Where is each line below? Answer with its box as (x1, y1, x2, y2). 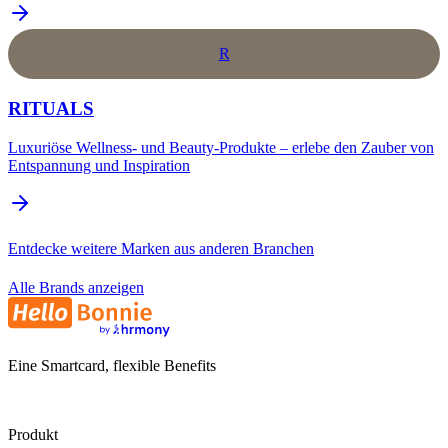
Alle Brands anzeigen (8, 278, 144, 296)
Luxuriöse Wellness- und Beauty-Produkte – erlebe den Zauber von (8, 138, 434, 156)
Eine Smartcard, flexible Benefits (8, 357, 216, 375)
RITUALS (8, 97, 94, 119)
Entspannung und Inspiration (8, 156, 190, 174)
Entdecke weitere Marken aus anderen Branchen (8, 239, 314, 257)
